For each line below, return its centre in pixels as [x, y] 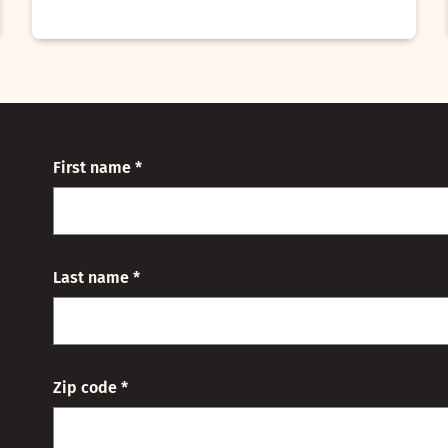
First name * [97, 168]
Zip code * [90, 388]
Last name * [96, 278]
